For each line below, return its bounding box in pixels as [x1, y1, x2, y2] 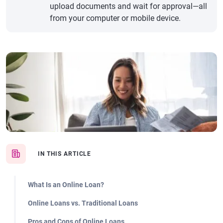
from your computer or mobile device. [50, 13, 181, 23]
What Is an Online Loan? [28, 181, 104, 189]
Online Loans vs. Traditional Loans [28, 199, 138, 207]
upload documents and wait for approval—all [50, 1, 207, 11]
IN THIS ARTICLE [38, 150, 92, 157]
